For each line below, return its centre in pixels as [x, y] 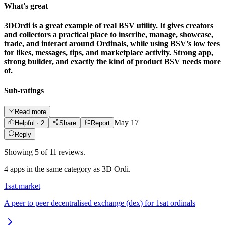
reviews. [71, 152]
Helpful [25, 123]
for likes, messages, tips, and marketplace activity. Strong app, [109, 53]
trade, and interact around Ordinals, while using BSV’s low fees [112, 44]
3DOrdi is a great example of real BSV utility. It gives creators [109, 26]
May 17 [126, 123]
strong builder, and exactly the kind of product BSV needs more [113, 62]
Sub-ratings [24, 90]
